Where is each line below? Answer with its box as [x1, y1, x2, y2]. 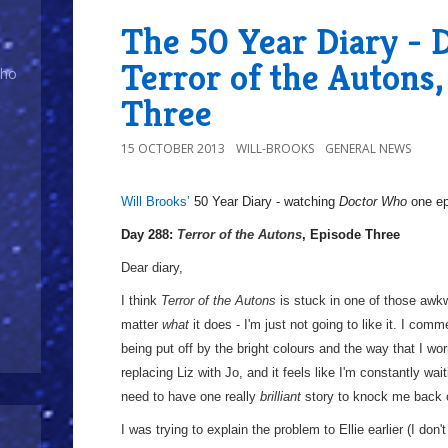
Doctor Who [339, 194, 407, 209]
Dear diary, [121, 260, 183, 275]
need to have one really [121, 389, 260, 404]
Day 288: [121, 227, 177, 242]
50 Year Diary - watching [190, 194, 339, 209]
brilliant [260, 389, 301, 404]
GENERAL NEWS [325, 140, 411, 157]
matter [121, 317, 162, 332]
